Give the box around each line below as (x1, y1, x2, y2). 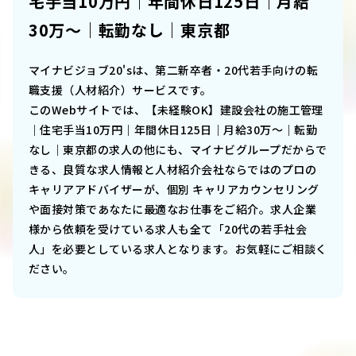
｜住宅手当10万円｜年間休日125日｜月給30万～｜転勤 (29, 122, 318, 138)
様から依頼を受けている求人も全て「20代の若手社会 (29, 221, 307, 238)
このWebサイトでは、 (29, 102, 146, 118)
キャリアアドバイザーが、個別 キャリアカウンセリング (29, 181, 319, 198)
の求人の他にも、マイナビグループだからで (97, 141, 327, 158)
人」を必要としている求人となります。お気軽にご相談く (29, 241, 327, 257)
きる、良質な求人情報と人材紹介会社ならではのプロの (29, 161, 316, 178)
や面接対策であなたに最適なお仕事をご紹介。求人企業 (29, 201, 317, 218)
